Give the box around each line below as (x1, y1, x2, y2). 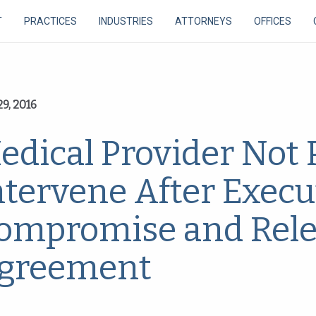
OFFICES (254, 16, 291, 27)
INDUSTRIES (99, 16, 153, 27)
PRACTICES (24, 16, 77, 27)
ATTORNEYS (175, 16, 232, 27)
